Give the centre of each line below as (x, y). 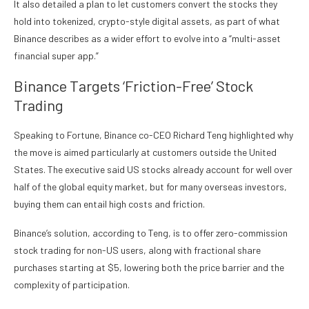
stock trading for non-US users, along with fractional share (137, 250)
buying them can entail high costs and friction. (110, 204)
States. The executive (60, 170)
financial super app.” (56, 56)
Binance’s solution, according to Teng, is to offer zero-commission (151, 233)
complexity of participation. (72, 285)
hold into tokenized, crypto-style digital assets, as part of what (147, 21)
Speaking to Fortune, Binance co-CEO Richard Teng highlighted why (153, 135)
